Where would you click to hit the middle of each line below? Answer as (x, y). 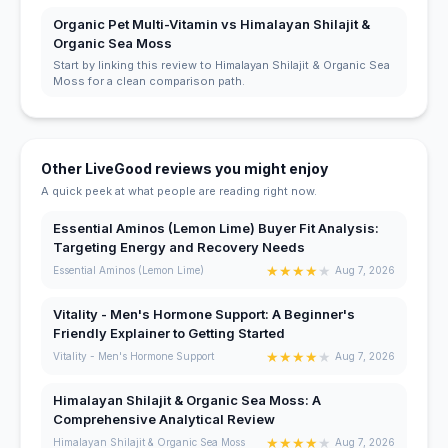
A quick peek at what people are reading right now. (179, 190)
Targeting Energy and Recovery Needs (179, 246)
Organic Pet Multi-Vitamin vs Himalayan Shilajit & (211, 23)
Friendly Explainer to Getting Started (169, 332)
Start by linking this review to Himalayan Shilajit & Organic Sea (221, 64)
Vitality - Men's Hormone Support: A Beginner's (204, 313)
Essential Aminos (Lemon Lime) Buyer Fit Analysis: (216, 227)
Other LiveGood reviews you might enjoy (184, 168)
